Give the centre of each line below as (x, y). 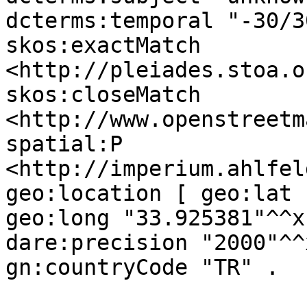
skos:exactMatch (103, 45)
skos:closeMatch (103, 95)
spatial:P (64, 144)
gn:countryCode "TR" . (142, 267)
